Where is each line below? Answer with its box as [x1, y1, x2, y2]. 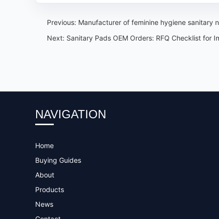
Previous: [47, 18, 78, 26]
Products [35, 185, 64, 194]
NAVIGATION [35, 108, 106, 121]
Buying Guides [35, 156, 81, 164]
